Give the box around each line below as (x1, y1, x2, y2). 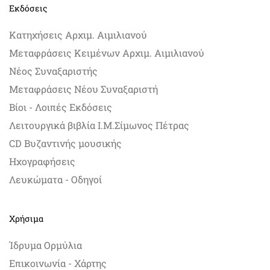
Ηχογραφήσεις (9, 155, 75, 168)
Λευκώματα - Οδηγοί (9, 173, 102, 186)
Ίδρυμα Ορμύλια (9, 239, 82, 252)
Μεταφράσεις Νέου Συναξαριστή (9, 83, 158, 96)
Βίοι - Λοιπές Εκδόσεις (9, 101, 112, 114)
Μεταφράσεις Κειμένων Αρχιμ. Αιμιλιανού (9, 46, 204, 60)
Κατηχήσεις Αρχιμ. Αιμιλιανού (9, 28, 147, 42)
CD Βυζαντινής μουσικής (9, 137, 122, 150)
